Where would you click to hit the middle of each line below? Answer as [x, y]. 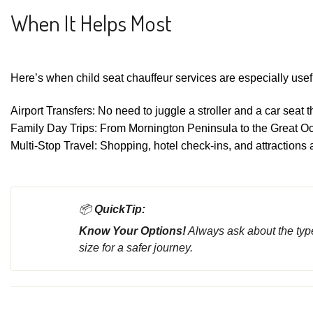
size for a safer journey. [136, 247]
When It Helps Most [91, 22]
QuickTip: [120, 209]
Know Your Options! [132, 231]
